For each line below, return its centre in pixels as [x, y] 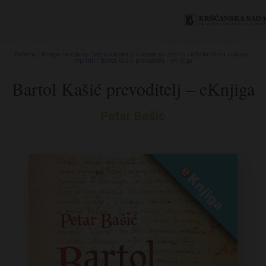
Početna [25, 54]
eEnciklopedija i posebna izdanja [140, 54]
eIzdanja [77, 54]
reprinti [84, 61]
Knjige [51, 54]
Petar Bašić [133, 116]
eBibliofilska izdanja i [221, 54]
